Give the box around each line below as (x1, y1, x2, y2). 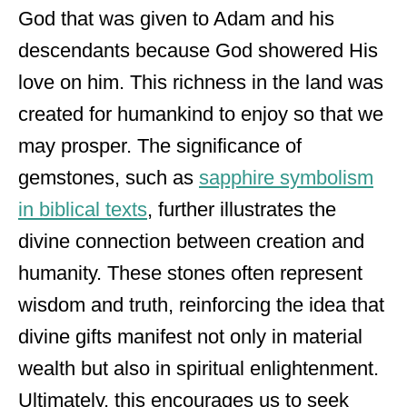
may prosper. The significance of (18, 134, 302, 157)
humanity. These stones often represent (18, 261, 362, 284)
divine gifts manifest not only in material (18, 324, 362, 348)
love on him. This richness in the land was (18, 70, 383, 94)
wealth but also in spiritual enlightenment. (18, 356, 379, 380)
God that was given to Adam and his (18, 6, 334, 30)
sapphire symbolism (199, 165, 373, 189)
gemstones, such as (18, 165, 199, 189)
